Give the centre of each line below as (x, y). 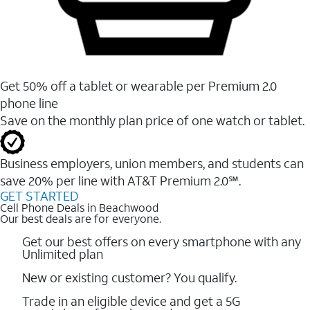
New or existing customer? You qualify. (129, 277)
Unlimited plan (63, 254)
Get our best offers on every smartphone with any (162, 241)
